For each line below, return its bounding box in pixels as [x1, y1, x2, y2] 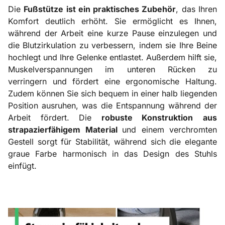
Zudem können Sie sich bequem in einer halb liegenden [8, 88, 217, 98]
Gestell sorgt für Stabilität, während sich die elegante [8, 136, 217, 147]
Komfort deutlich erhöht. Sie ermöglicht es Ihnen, [8, 16, 217, 26]
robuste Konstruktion [101, 112, 193, 123]
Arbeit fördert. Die [8, 112, 101, 123]
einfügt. [8, 160, 37, 171]
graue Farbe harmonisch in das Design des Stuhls [8, 148, 217, 159]
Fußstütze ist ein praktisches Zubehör [24, 4, 176, 14]
